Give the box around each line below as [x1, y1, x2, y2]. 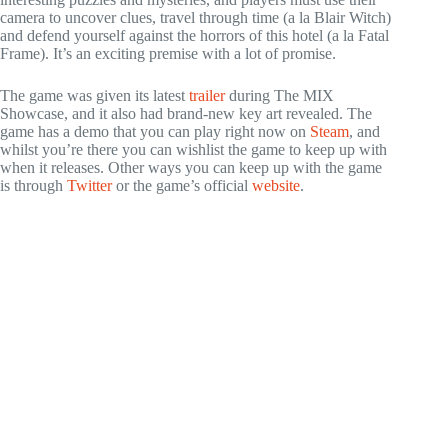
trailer [189, 87, 225, 105]
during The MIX [225, 87, 334, 105]
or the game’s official [112, 177, 252, 195]
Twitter [67, 177, 112, 195]
